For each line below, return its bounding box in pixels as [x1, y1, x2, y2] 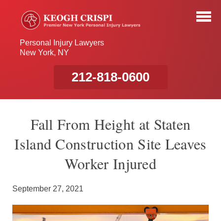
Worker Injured [64, 153, 157, 173]
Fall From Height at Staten [30, 113, 191, 134]
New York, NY [20, 48, 69, 57]
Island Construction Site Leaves [14, 133, 207, 153]
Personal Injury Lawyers [20, 38, 104, 47]
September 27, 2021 [12, 184, 83, 193]
